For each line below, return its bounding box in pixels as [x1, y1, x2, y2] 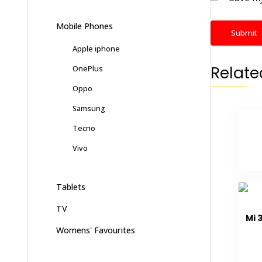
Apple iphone [73, 43, 120, 54]
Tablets [56, 181, 85, 193]
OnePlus [73, 63, 103, 74]
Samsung [73, 103, 105, 114]
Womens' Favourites [56, 225, 135, 236]
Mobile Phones [56, 20, 113, 32]
